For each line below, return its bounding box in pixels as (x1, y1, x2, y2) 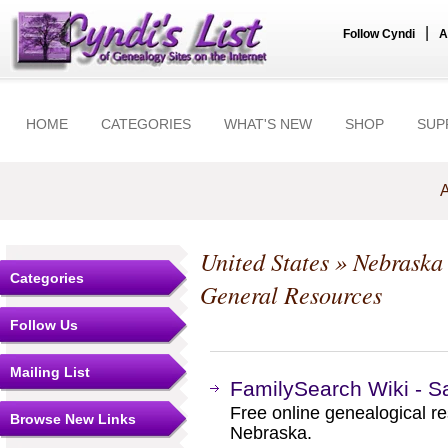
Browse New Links (10, 411, 136, 427)
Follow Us (10, 317, 78, 333)
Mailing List (10, 364, 90, 380)
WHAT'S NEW (224, 116, 312, 132)
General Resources (200, 278, 382, 311)
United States (200, 245, 329, 278)
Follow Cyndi (343, 27, 415, 41)
